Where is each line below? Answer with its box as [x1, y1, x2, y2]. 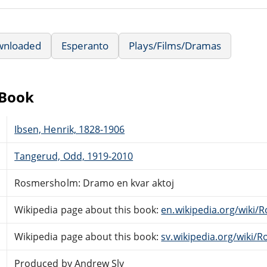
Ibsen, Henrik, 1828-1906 [14, 122, 125, 136]
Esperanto [61, 38, 109, 52]
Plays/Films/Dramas [129, 38, 222, 52]
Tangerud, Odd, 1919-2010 [14, 149, 133, 163]
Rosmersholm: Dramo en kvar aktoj [14, 176, 175, 190]
